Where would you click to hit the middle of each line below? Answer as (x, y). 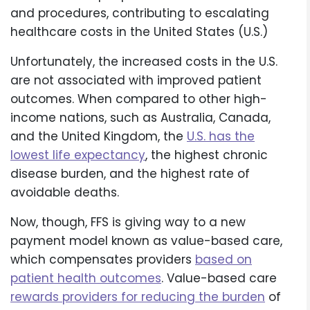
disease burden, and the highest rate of (130, 174)
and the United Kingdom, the (99, 137)
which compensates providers (103, 260)
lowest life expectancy (78, 155)
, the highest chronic (207, 155)
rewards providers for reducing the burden (138, 297)
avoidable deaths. (65, 193)
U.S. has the (221, 137)
